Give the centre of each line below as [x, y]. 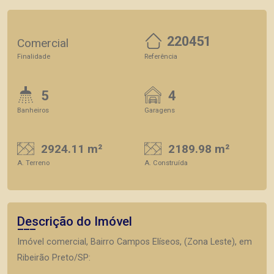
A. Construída [166, 163]
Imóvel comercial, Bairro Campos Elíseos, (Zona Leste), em [135, 242]
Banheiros [33, 110]
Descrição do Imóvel [75, 222]
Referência [161, 56]
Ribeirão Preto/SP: [54, 258]
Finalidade [34, 56]
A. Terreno [33, 163]
